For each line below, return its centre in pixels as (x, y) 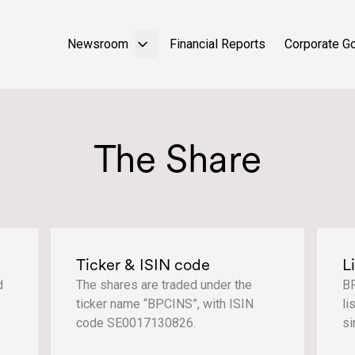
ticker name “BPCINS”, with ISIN (165, 304)
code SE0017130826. (136, 323)
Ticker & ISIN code (143, 265)
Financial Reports (218, 44)
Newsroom (98, 44)
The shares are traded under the (164, 285)
